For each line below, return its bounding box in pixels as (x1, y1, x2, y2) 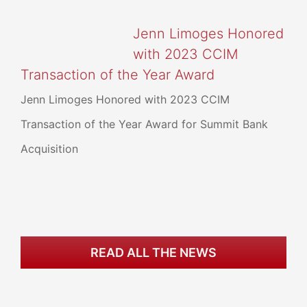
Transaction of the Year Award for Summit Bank (21, 117, 268, 131)
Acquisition (21, 142, 78, 156)
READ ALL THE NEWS (90, 245, 217, 260)
